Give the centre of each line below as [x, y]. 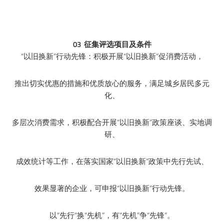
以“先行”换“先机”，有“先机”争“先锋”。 [112, 215]
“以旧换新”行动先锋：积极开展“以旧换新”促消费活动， [112, 56]
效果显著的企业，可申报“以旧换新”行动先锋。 [112, 188]
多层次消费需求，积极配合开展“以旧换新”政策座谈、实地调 [112, 122]
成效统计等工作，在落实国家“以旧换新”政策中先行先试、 [112, 161]
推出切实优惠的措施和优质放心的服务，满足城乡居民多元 [112, 83]
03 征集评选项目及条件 [112, 44]
